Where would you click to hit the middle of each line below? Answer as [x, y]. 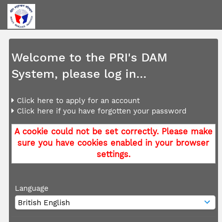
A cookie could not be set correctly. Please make [113, 132]
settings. [113, 155]
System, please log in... [79, 74]
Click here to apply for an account [77, 101]
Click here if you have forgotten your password [100, 111]
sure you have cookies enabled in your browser [113, 143]
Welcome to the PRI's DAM [89, 58]
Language [32, 189]
